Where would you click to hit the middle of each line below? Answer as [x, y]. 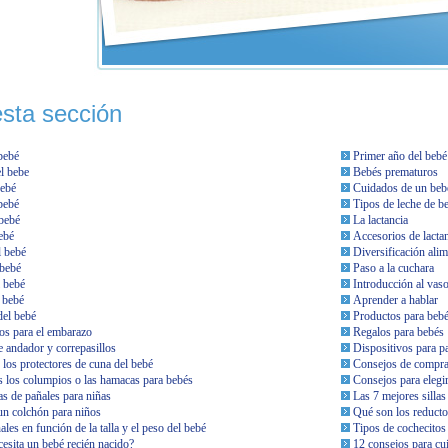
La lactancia [380, 219]
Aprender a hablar [395, 299]
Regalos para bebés [398, 331]
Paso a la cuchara [393, 267]
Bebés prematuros [395, 171]
